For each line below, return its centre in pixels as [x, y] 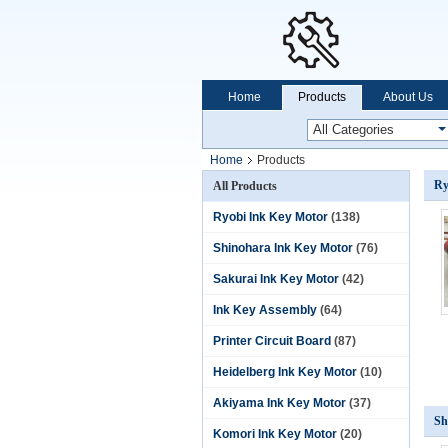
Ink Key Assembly [265, 310]
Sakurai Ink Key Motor [276, 279]
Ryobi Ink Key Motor [270, 217]
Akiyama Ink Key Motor [279, 403]
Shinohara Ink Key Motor [283, 248]
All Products [245, 186]
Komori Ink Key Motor [275, 434]
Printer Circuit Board [272, 341]
